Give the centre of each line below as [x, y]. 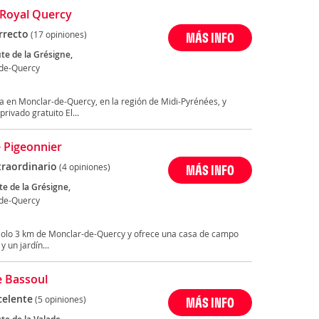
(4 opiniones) [84, 167]
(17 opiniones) [58, 35]
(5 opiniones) [60, 299]
